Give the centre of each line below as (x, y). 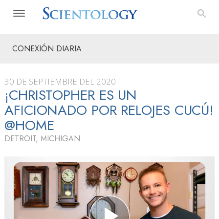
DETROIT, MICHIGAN (42, 139)
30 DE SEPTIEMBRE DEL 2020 (60, 81)
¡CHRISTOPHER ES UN (71, 95)
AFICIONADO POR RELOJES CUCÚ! (109, 110)
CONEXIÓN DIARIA (47, 49)
